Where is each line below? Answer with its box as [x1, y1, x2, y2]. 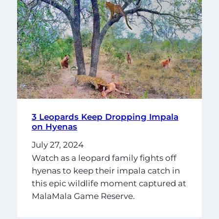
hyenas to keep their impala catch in [31, 166, 180, 176]
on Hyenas [31, 121, 77, 131]
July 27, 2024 [31, 139, 84, 150]
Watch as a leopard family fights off [31, 153, 176, 163]
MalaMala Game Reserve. [31, 191, 135, 201]
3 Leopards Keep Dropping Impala [31, 111, 178, 122]
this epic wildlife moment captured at [31, 178, 186, 189]
